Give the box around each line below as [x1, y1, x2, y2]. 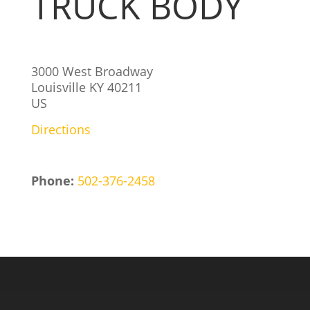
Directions [30, 121, 91, 138]
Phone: [30, 172, 77, 189]
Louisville [30, 79, 89, 95]
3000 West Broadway [30, 63, 153, 80]
